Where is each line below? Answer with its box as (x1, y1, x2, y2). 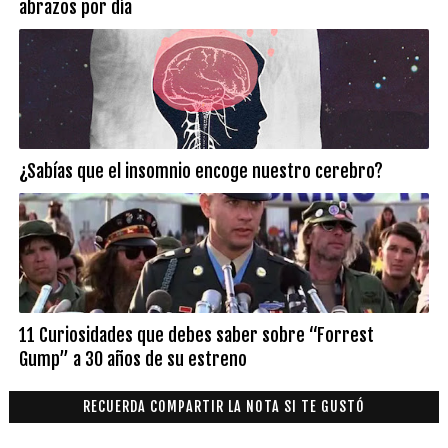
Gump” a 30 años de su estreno (18, 348, 247, 370)
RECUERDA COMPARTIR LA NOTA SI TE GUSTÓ (82, 398, 365, 415)
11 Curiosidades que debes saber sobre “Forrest (18, 324, 374, 346)
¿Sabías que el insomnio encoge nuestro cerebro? (18, 160, 383, 182)
